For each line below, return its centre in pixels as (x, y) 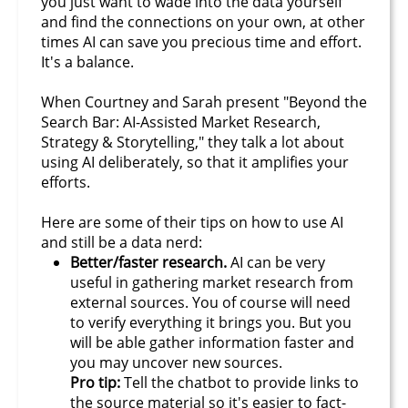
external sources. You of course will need (210, 302)
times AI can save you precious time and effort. (201, 41)
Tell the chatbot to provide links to (241, 382)
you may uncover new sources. (176, 362)
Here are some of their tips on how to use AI (192, 222)
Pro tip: (97, 382)
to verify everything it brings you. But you (211, 322)
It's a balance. (87, 61)
